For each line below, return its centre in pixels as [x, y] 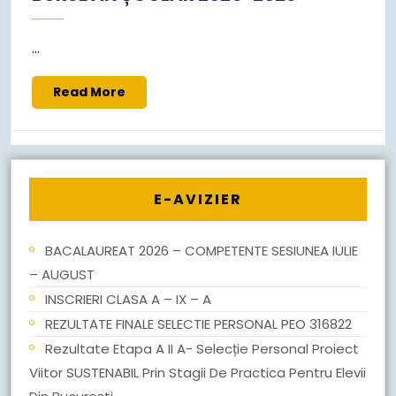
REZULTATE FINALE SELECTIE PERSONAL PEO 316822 [198, 324]
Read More [89, 92]
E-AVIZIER [198, 199]
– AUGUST [62, 274]
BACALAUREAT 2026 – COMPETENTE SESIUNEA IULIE [202, 251]
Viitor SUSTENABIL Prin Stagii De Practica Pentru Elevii [198, 373]
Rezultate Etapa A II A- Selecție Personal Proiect [202, 349]
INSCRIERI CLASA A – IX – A [128, 299]
